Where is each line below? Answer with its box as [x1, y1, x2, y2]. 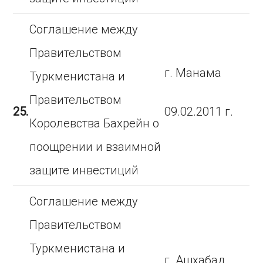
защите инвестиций [29, 163, 139, 177]
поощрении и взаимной [29, 140, 161, 154]
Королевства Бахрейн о [29, 116, 160, 130]
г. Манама [164, 66, 222, 80]
